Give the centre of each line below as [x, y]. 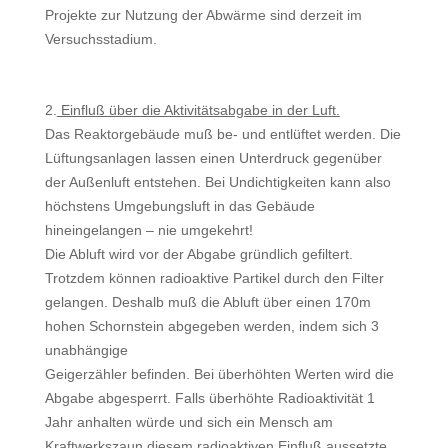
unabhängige [86, 350]
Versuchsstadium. [100, 39]
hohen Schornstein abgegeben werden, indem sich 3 [211, 326]
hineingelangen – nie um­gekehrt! [148, 230]
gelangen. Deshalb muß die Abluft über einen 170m [207, 302]
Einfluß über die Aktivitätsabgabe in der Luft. [198, 110]
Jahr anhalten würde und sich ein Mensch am [188, 422]
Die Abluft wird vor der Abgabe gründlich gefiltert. [198, 254]
